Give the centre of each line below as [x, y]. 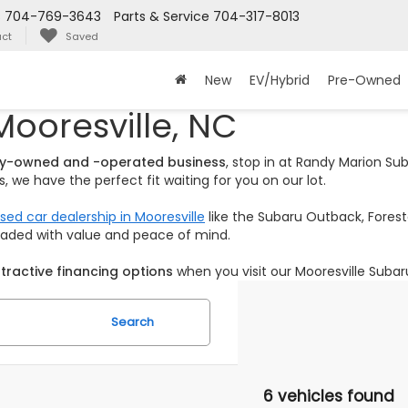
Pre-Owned [364, 81]
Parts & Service [162, 17]
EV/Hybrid [280, 81]
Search [133, 322]
